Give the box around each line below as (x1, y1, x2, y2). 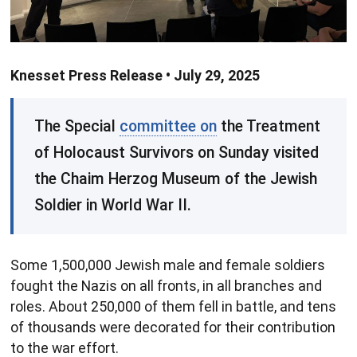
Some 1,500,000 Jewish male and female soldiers (10, 256, 325, 273)
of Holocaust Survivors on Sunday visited (34, 143, 319, 162)
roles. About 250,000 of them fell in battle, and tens (10, 297, 336, 315)
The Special (34, 117, 120, 135)
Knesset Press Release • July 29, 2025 (10, 66, 260, 84)
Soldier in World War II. (34, 196, 191, 214)
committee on (120, 117, 217, 135)
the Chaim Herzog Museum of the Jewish (34, 170, 317, 188)
